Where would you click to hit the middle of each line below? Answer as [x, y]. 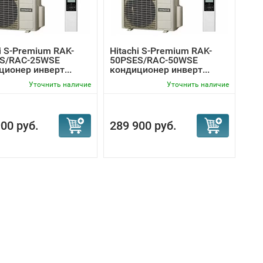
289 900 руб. [143, 126]
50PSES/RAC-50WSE [154, 60]
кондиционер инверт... [160, 70]
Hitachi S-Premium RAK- [161, 51]
